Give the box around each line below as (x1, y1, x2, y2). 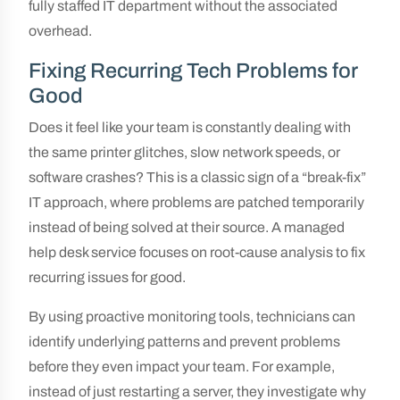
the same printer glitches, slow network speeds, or (29, 145, 340, 160)
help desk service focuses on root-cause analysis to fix (29, 245, 365, 260)
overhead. (29, 23, 92, 38)
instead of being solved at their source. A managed (29, 220, 345, 235)
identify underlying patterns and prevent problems (29, 334, 340, 349)
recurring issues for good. (29, 270, 186, 285)
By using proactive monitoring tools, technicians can (29, 309, 355, 324)
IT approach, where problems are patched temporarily (29, 195, 364, 210)
